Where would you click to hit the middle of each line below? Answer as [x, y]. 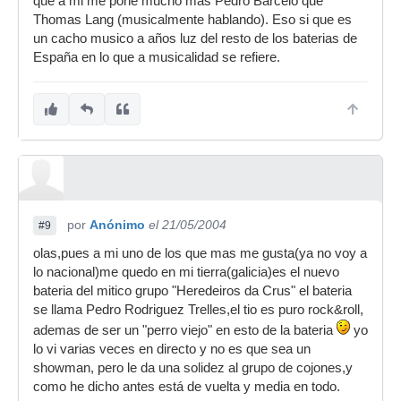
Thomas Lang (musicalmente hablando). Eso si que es [192, 20]
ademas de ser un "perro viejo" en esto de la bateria [185, 330]
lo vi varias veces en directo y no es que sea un [172, 349]
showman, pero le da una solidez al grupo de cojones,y [193, 368]
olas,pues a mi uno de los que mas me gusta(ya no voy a [200, 253]
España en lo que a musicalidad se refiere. [157, 57]
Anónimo [117, 225]
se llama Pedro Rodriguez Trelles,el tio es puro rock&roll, [198, 310]
